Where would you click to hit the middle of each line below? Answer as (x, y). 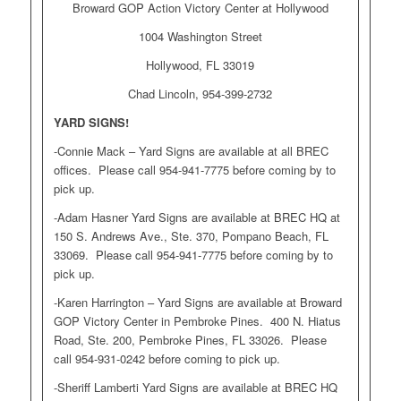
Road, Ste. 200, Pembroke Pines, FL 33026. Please (190, 340)
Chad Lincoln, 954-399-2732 (200, 94)
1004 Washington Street (200, 36)
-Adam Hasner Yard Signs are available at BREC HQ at (196, 218)
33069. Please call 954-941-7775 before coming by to (193, 255)
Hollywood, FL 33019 (200, 64)
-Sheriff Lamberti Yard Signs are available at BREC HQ (195, 388)
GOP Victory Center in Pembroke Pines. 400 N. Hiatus (197, 321)
